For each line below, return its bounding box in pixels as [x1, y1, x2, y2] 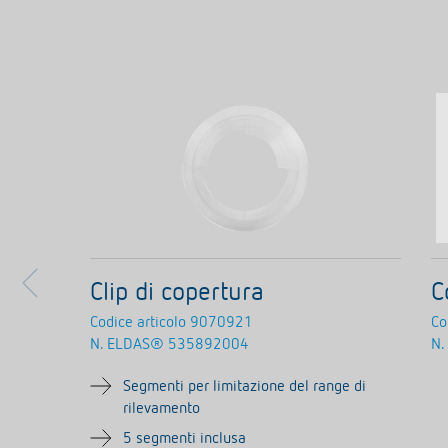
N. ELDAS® [90, 337, 164, 353]
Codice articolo [90, 315, 186, 331]
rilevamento [123, 401, 200, 417]
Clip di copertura [90, 280, 264, 306]
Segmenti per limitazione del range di [123, 379, 366, 395]
